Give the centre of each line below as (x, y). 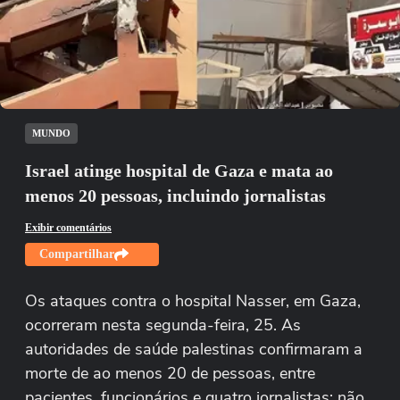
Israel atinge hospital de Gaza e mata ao (179, 171)
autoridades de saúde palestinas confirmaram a (194, 349)
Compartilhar (77, 254)
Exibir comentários (68, 228)
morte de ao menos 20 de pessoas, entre (170, 373)
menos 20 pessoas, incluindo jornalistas (175, 196)
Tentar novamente (187, 55)
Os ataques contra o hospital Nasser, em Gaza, (193, 301)
